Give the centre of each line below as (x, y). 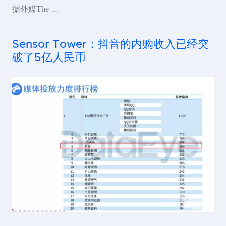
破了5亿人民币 (49, 58)
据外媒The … (36, 9)
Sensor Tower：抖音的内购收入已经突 (110, 45)
